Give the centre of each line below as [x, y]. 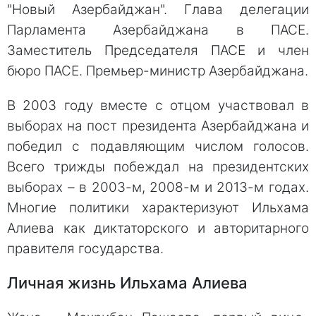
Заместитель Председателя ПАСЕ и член [158, 50]
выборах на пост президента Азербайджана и [158, 126]
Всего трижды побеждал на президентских [158, 166]
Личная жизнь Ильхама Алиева [127, 282]
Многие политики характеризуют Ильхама [158, 207]
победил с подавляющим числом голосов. [158, 146]
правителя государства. [85, 248]
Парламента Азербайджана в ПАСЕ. [158, 30]
